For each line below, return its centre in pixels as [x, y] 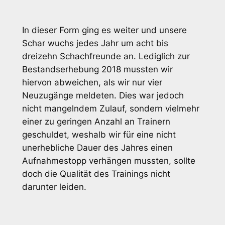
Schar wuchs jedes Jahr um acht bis [95, 43]
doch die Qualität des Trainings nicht [96, 174]
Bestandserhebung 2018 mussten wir [97, 69]
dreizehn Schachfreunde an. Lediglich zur [106, 56]
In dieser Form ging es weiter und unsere [104, 30]
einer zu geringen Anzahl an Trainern [96, 121]
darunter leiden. [54, 187]
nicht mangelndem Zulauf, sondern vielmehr [110, 108]
